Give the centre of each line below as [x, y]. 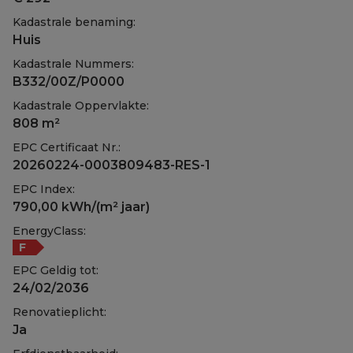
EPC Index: [44, 190]
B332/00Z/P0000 [69, 82]
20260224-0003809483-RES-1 [111, 165]
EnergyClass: [49, 231]
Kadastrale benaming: [74, 22]
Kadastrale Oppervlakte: [81, 106]
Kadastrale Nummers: [73, 64]
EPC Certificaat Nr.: [67, 148]
